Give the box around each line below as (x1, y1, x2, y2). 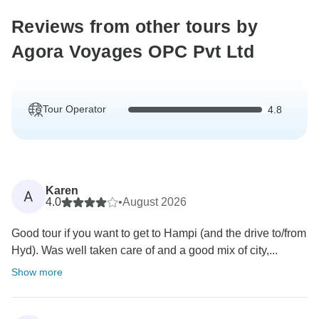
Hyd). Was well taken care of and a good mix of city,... (11, 244, 278, 257)
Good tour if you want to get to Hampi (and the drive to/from (11, 227, 306, 240)
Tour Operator (43, 103, 106, 115)
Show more (11, 266, 63, 278)
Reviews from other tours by (11, 16, 258, 37)
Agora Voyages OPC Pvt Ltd (11, 41, 255, 62)
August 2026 (122, 196, 187, 209)
